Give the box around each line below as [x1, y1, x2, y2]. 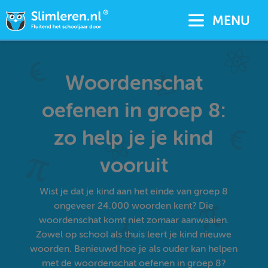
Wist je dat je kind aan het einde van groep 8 [39, 186, 229, 197]
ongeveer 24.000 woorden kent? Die [54, 200, 214, 211]
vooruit [99, 154, 168, 177]
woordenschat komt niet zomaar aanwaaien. [38, 215, 229, 226]
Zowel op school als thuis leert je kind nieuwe [36, 229, 232, 240]
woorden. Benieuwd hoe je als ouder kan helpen [30, 243, 238, 254]
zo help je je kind [54, 126, 214, 150]
